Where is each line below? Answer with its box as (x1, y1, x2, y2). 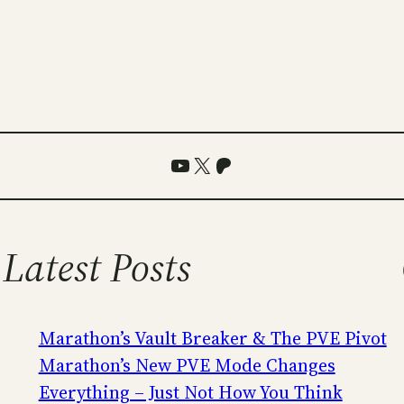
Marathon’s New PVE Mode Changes (38, 353, 335, 379)
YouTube (169, 149, 253, 179)
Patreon (212, 149, 289, 179)
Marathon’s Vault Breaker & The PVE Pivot (38, 326, 387, 352)
